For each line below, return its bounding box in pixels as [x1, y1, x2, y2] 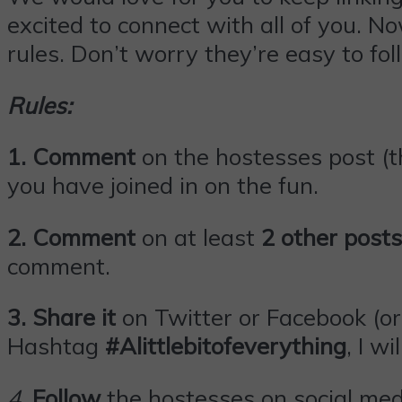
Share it [32, 302, 116, 332]
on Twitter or [116, 302, 267, 332]
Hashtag [7, 331, 105, 361]
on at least [142, 222, 261, 251]
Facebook [267, 302, 366, 332]
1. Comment [7, 142, 135, 171]
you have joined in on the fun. [7, 170, 319, 200]
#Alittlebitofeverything [105, 331, 346, 361]
